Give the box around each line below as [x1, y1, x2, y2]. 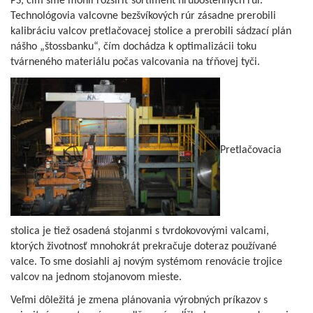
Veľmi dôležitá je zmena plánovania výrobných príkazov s [10, 294, 268, 306]
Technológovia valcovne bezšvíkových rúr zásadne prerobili [10, 10, 276, 22]
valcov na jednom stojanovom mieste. [10, 271, 182, 283]
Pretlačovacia [220, 145, 282, 156]
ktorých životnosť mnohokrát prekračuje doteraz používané [10, 240, 277, 252]
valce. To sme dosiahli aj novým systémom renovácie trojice [10, 256, 282, 268]
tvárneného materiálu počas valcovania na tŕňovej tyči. [10, 56, 260, 68]
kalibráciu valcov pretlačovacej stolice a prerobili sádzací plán [10, 25, 291, 37]
